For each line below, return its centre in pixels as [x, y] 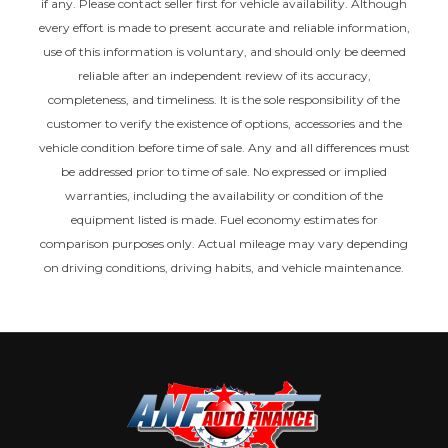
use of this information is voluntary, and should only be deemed [224, 52]
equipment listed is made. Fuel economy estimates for [224, 220]
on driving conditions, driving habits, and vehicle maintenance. [224, 268]
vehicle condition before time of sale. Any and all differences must [224, 148]
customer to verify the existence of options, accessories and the [224, 124]
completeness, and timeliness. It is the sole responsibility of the [224, 100]
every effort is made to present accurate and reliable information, [224, 28]
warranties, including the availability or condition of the [224, 196]
